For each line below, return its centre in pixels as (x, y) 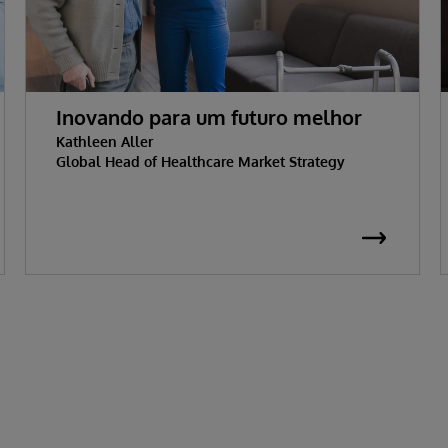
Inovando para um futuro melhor (208, 116)
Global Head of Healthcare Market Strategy (200, 161)
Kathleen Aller (104, 141)
